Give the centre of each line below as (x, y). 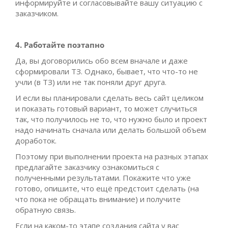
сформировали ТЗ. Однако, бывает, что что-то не (107, 71)
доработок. (36, 140)
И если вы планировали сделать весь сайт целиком (109, 97)
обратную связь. (46, 209)
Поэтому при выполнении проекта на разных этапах (112, 156)
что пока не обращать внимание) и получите (98, 199)
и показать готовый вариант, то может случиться (106, 108)
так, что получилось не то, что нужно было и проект (111, 119)
